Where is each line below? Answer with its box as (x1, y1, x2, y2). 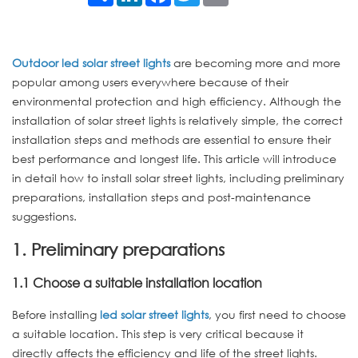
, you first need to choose (209, 306, 346, 322)
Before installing (12, 306, 100, 322)
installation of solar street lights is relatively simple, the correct (12, 112, 343, 128)
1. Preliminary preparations (12, 240, 225, 260)
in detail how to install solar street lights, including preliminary (12, 169, 344, 185)
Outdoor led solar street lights (12, 54, 170, 70)
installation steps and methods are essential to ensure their (12, 131, 331, 147)
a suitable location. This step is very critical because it (12, 325, 304, 341)
